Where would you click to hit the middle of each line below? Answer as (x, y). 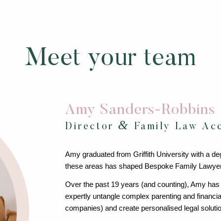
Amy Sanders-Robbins (140, 110)
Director (92, 127)
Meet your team (110, 59)
